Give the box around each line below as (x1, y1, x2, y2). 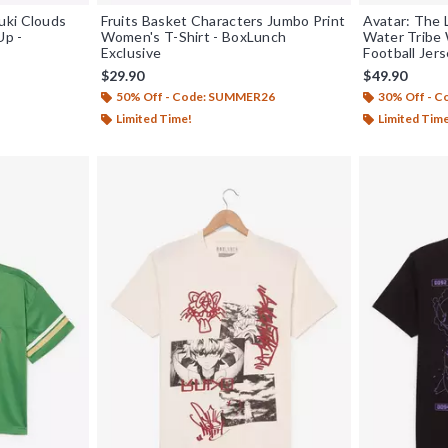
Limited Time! (115, 110, 192, 126)
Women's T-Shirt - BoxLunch (100, 27, 287, 45)
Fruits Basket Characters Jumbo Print (100, 11, 346, 29)
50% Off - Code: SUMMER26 (115, 88, 275, 104)
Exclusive (100, 43, 162, 61)
